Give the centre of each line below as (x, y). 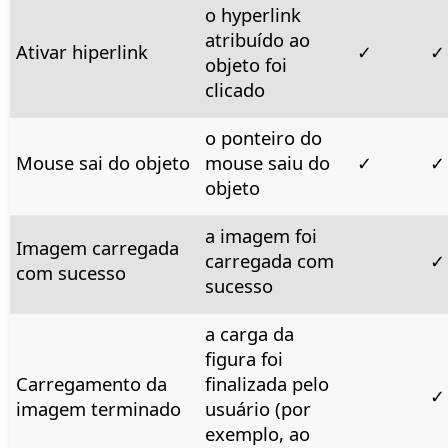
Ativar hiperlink (81, 51)
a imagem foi (260, 235)
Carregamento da (91, 383)
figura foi (243, 358)
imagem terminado (98, 408)
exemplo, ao (257, 433)
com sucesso (70, 272)
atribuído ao (257, 39)
